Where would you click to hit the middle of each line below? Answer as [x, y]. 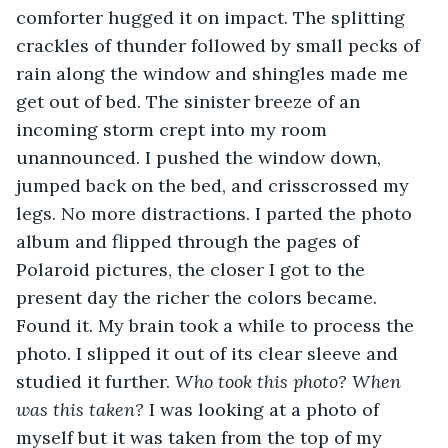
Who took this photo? [261, 381]
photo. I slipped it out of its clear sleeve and [209, 353]
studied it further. [95, 381]
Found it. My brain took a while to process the [217, 325]
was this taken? [82, 409]
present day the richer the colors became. [199, 297]
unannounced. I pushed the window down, [201, 157]
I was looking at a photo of [266, 409]
